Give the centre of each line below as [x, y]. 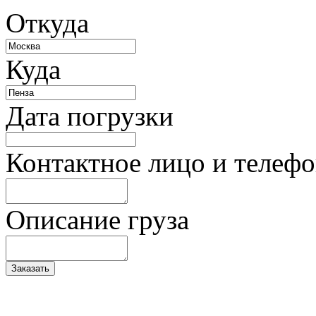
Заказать [30, 269]
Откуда [47, 23]
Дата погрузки [90, 116]
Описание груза [97, 220]
